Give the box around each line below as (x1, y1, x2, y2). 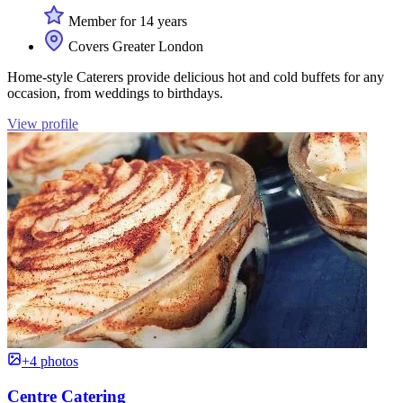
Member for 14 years (65, 13, 187, 30)
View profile (7, 116, 78, 132)
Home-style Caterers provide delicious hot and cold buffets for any (7, 69, 384, 85)
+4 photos (22, 354, 78, 370)
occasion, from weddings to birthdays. (7, 85, 223, 102)
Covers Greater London (65, 39, 203, 55)
